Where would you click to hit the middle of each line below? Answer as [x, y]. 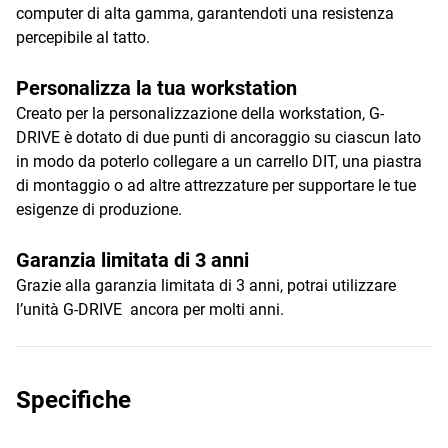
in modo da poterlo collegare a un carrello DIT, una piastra [219, 161]
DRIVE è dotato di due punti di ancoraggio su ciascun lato [218, 137]
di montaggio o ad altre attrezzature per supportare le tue [216, 185]
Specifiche [73, 400]
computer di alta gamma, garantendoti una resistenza [205, 13]
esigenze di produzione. [99, 209]
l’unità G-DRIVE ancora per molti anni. [150, 309]
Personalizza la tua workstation [156, 88]
